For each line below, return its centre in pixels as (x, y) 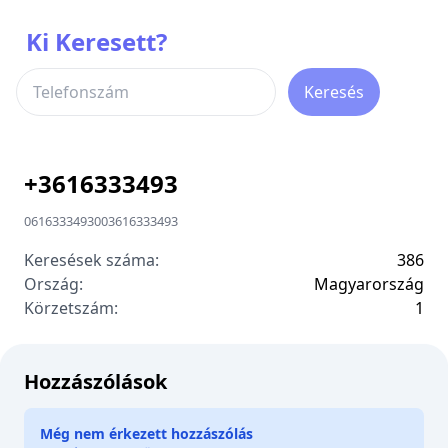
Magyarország (369, 284)
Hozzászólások (95, 381)
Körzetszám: (71, 308)
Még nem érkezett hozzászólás (146, 433)
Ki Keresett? (96, 41)
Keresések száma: (91, 260)
